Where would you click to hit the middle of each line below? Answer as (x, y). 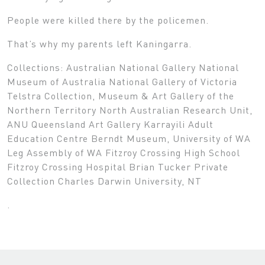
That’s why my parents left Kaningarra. (99, 43)
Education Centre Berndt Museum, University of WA (129, 138)
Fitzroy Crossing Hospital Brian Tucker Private (118, 166)
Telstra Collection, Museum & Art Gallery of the (121, 95)
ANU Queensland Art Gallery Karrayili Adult (110, 124)
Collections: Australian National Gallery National (123, 67)
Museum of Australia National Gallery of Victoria (122, 81)
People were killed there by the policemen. (108, 20)
